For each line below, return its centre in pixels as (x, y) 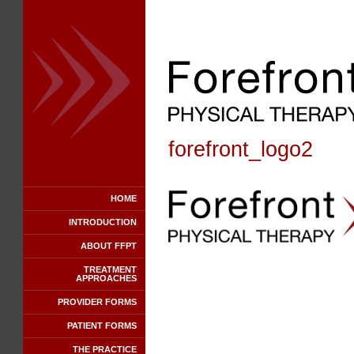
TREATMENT (110, 269)
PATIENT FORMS (102, 326)
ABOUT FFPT (109, 246)
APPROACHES (106, 278)
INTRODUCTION (103, 222)
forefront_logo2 (241, 149)
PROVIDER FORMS (97, 302)
